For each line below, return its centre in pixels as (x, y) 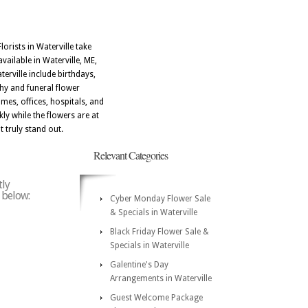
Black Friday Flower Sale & (159, 232)
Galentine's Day (139, 265)
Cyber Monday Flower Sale (160, 199)
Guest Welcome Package (156, 298)
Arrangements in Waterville (161, 278)
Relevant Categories (131, 155)
